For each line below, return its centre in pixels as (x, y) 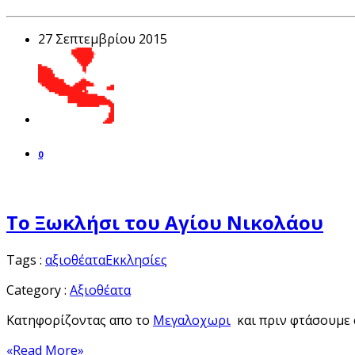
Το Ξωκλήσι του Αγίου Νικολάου (165, 223)
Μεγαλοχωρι (192, 321)
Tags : (26, 260)
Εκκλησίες (136, 260)
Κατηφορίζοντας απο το (80, 321)
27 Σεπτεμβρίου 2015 (103, 38)
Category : (38, 290)
